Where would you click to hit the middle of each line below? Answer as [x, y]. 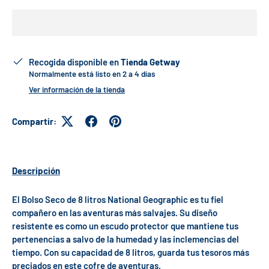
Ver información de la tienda [77, 89]
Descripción [36, 171]
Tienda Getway [150, 62]
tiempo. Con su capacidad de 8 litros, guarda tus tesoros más [131, 252]
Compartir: [34, 121]
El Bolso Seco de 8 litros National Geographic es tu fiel [118, 200]
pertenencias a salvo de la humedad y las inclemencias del [125, 239]
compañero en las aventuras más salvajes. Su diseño [115, 213]
